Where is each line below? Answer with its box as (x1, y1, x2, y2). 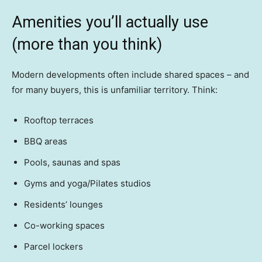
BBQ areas (24, 136, 67, 147)
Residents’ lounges (24, 199, 103, 211)
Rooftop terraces (24, 115, 94, 126)
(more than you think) (12, 35, 162, 54)
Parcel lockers (24, 241, 83, 253)
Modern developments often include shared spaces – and (12, 69, 249, 81)
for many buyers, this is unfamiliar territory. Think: (12, 84, 218, 96)
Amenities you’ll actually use (12, 13, 208, 32)
